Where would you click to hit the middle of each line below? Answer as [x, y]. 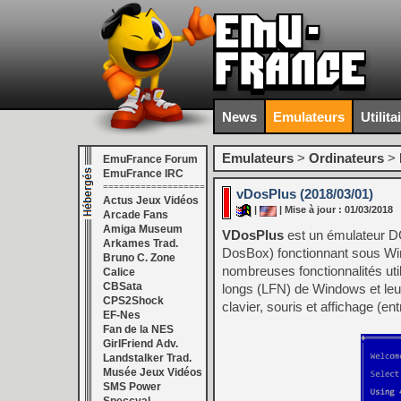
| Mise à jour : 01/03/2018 [335, 210]
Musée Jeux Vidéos [153, 372]
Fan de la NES [138, 329]
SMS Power [132, 387]
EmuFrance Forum [150, 159]
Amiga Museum [143, 229]
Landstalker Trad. [147, 358]
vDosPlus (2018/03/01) [305, 194]
